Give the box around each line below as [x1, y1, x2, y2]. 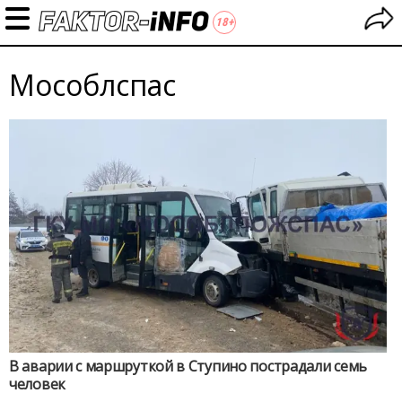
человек [9, 374, 66, 394]
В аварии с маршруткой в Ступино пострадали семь [9, 356, 367, 376]
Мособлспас [9, 66, 176, 104]
